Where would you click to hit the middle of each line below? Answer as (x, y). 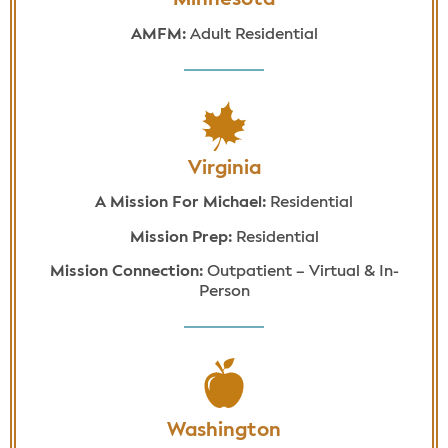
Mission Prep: (180, 237)
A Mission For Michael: (182, 203)
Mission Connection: (128, 272)
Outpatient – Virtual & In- (302, 272)
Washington (224, 431)
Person (224, 292)
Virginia (224, 168)
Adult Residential (253, 34)
